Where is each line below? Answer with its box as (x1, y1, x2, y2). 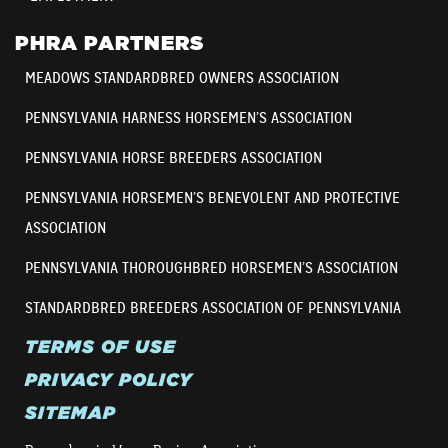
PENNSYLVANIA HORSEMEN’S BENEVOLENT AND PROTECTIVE (25, 187, 400, 208)
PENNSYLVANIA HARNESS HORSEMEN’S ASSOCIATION (25, 107, 352, 128)
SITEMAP (25, 401, 116, 423)
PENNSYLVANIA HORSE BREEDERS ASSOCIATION (25, 147, 322, 168)
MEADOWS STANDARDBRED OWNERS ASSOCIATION (25, 67, 339, 88)
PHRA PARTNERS (15, 30, 204, 55)
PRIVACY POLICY (25, 368, 193, 390)
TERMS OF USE (25, 335, 176, 357)
